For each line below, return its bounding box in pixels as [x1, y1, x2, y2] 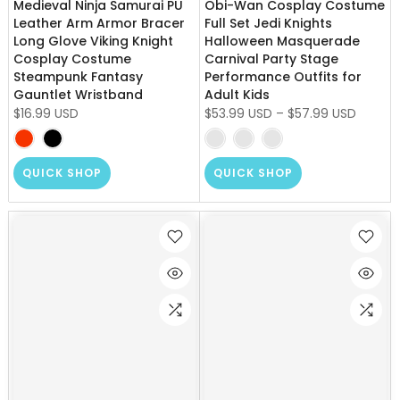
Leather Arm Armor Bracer [13, 13, 185, 32]
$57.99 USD [287, 104, 356, 122]
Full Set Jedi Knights [204, 13, 332, 32]
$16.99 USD [13, 104, 79, 122]
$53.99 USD [204, 104, 272, 122]
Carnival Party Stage [204, 49, 338, 68]
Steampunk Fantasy [13, 67, 143, 86]
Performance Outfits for [204, 67, 362, 86]
